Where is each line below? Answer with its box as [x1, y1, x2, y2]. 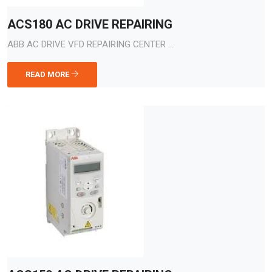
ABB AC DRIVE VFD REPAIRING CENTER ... [7, 39, 174, 50]
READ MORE [25, 70, 71, 79]
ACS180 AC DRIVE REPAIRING [7, 17, 172, 32]
